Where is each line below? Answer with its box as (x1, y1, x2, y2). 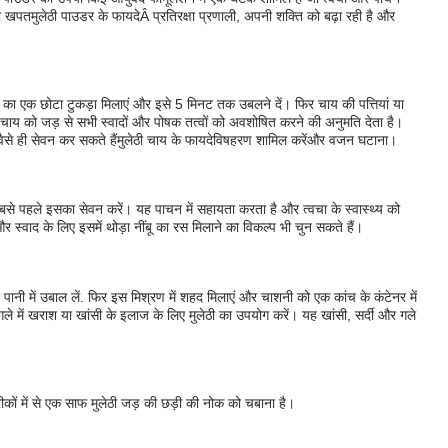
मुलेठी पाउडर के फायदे (31, 7, 140, 24)
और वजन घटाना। (307, 131, 397, 148)
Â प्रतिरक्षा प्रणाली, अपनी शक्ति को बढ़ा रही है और (140, 7, 395, 24)
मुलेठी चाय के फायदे (117, 131, 213, 148)
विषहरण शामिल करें (213, 131, 307, 148)
